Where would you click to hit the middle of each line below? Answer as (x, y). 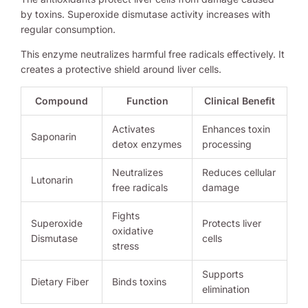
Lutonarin (52, 180)
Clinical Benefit (240, 101)
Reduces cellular (239, 173)
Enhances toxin (236, 129)
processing (227, 144)
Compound (62, 101)
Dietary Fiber (60, 282)
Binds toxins (139, 282)
